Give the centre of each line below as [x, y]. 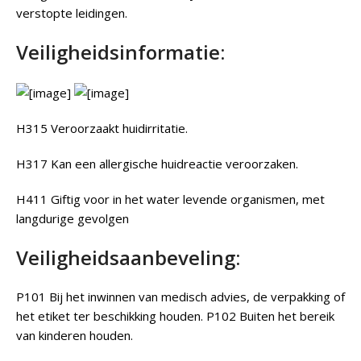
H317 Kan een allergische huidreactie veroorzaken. [157, 163]
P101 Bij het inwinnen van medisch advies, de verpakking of [180, 296]
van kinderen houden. [75, 335]
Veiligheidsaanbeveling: [128, 257]
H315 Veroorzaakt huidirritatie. [102, 128]
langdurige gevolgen [73, 218]
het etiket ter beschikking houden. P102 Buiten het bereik [175, 315]
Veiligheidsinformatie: [120, 52]
